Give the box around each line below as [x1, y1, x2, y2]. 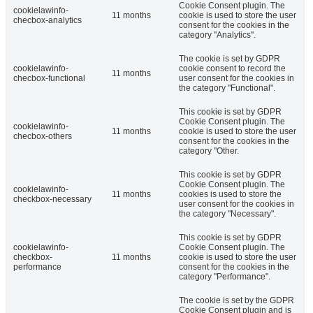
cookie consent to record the [179, 63, 286, 73]
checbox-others [13, 131, 72, 141]
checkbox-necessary [13, 194, 92, 204]
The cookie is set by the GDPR [179, 295, 294, 305]
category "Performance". [179, 271, 270, 282]
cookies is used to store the [179, 189, 282, 199]
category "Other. [179, 145, 239, 156]
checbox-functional [13, 73, 85, 83]
